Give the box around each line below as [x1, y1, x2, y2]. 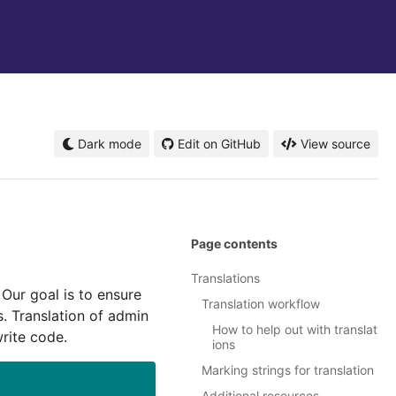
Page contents [191, 236, 278, 252]
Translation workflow [202, 296, 320, 312]
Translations [191, 270, 260, 286]
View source [301, 136, 370, 151]
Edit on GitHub [178, 136, 261, 151]
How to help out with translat [212, 322, 377, 338]
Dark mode [74, 136, 141, 151]
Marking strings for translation [202, 362, 374, 378]
